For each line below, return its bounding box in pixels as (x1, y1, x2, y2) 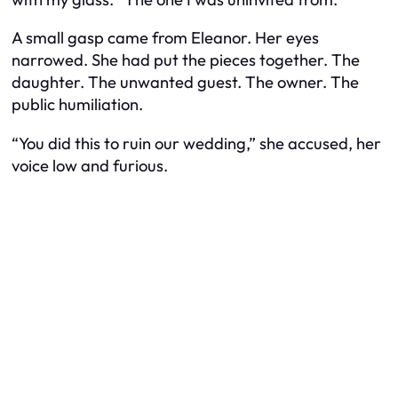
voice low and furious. (12, 155, 168, 176)
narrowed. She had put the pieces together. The (12, 50, 360, 71)
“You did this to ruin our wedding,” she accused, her (12, 132, 381, 154)
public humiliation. (12, 94, 143, 115)
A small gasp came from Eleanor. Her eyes (12, 28, 319, 49)
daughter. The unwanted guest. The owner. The (12, 72, 359, 93)
